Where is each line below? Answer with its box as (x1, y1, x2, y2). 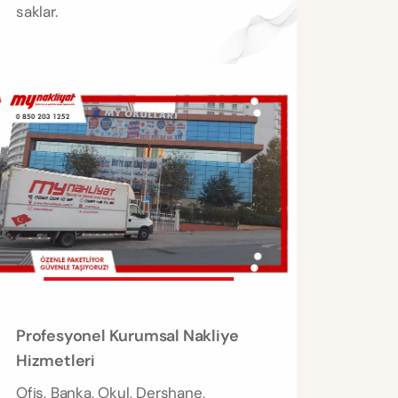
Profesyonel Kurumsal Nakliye (16, 325, 239, 347)
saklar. (16, 2, 58, 22)
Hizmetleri (16, 350, 96, 372)
